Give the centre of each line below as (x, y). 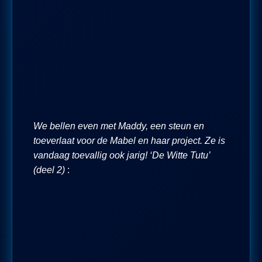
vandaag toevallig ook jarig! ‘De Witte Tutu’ (122, 155)
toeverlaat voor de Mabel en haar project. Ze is (129, 140)
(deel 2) (50, 170)
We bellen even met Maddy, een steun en (119, 126)
